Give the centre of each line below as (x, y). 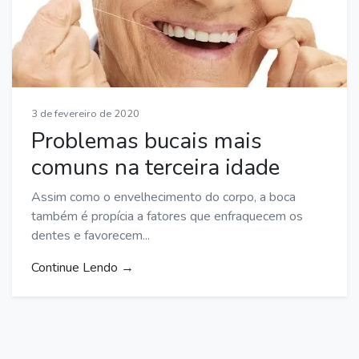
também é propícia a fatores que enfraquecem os (167, 216)
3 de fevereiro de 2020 (85, 113)
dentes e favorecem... (91, 235)
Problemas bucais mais (147, 141)
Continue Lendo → (83, 267)
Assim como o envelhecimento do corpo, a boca (163, 197)
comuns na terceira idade (155, 167)
